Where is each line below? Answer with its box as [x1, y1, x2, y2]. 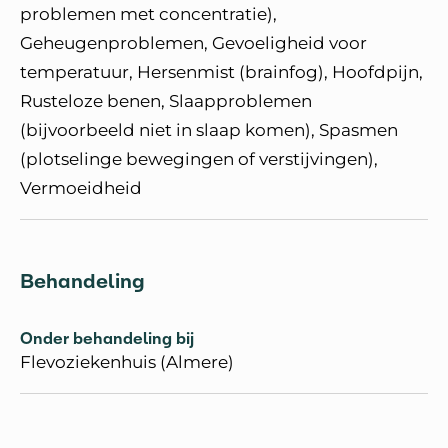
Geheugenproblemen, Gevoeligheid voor [20, 33, 367, 53]
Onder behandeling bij [20, 328, 194, 348]
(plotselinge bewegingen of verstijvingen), [20, 149, 378, 169]
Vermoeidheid [20, 178, 142, 198]
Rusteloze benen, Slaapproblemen [20, 91, 312, 111]
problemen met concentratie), [20, 4, 277, 24]
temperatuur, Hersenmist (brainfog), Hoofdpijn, [20, 62, 423, 82]
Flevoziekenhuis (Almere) [20, 352, 234, 372]
